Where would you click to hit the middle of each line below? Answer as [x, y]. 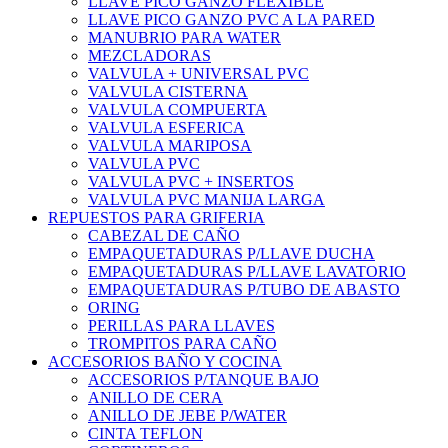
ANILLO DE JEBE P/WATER [187, 416]
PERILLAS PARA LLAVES [181, 326]
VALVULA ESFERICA [166, 128]
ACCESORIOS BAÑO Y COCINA [165, 362]
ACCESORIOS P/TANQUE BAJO [203, 380]
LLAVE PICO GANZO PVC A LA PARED [231, 20]
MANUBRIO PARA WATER [184, 38]
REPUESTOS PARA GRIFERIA [156, 218]
